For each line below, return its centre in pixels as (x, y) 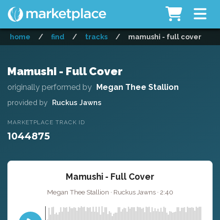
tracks (96, 37)
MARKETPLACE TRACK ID (46, 123)
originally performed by (50, 87)
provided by (27, 102)
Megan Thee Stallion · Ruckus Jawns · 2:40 (110, 192)
